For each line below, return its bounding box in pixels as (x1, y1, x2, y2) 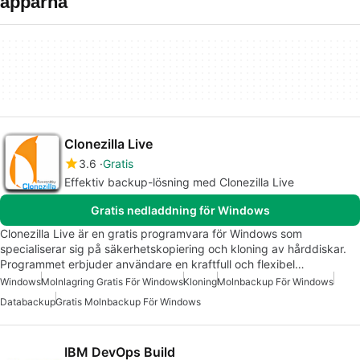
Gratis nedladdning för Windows (90, 203, 270, 217)
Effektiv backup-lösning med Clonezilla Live (64, 175, 294, 189)
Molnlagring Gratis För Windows (41, 276, 183, 288)
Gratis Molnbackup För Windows (55, 296, 201, 308)
